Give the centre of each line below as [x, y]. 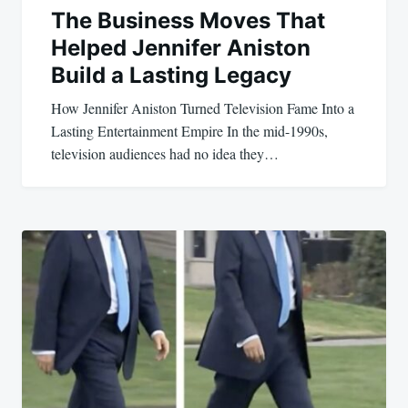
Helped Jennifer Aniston [181, 48]
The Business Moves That [188, 21]
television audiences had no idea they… [165, 154]
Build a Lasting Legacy [171, 76]
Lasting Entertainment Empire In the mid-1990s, [189, 131]
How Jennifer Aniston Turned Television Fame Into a [203, 108]
